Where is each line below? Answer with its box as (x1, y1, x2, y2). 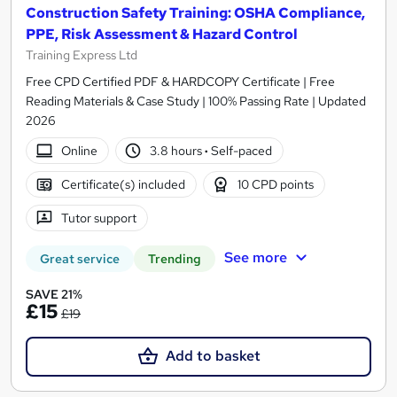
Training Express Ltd (26, 47, 137, 64)
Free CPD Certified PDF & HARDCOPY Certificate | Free (26, 74, 335, 90)
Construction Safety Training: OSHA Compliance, (26, 4, 365, 23)
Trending (148, 251, 201, 268)
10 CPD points (237, 176, 315, 193)
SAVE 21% (26, 286, 82, 303)
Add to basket (165, 346, 261, 366)
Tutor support (60, 210, 136, 227)
